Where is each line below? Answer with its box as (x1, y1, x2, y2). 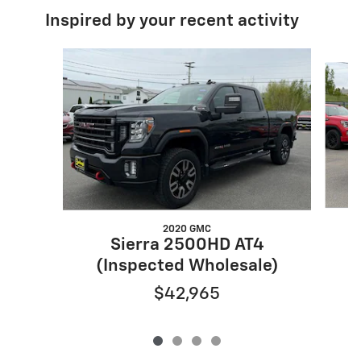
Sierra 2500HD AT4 (110, 237, 264, 255)
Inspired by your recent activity (45, 13, 299, 31)
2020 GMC (163, 224, 211, 235)
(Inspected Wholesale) (95, 258, 279, 276)
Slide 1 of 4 (25, 50, 81, 62)
